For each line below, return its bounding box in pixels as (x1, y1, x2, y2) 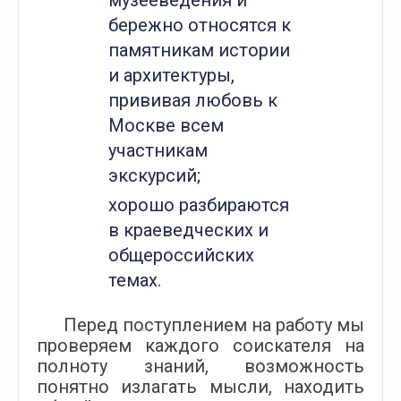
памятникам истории (108, 39, 290, 61)
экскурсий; (108, 165, 200, 186)
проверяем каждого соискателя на (37, 335, 364, 356)
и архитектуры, (108, 64, 235, 86)
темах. (108, 269, 161, 291)
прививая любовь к (108, 90, 277, 111)
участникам (108, 140, 208, 161)
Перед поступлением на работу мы (64, 314, 364, 336)
